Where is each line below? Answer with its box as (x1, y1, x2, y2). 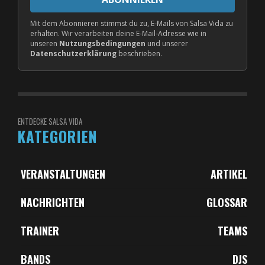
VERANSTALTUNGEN (21, 166, 105, 182)
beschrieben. (117, 48, 162, 59)
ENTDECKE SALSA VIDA (18, 115, 82, 127)
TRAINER (21, 222, 59, 238)
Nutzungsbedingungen (59, 38, 146, 49)
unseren (30, 38, 59, 49)
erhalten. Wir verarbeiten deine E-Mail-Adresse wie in (30, 28, 206, 38)
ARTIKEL (211, 166, 247, 182)
